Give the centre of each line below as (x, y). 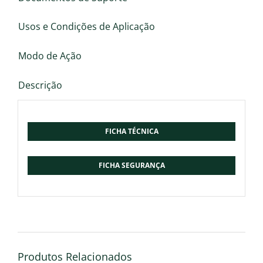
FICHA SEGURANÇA (131, 165)
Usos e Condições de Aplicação (87, 26)
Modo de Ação (50, 56)
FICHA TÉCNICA (131, 131)
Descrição (40, 85)
